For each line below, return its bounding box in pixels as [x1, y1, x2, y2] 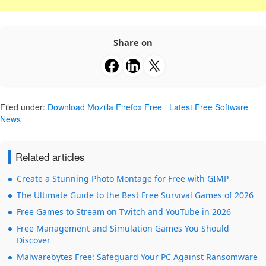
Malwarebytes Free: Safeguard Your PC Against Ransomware [17, 251, 258, 263]
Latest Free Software [169, 101, 248, 113]
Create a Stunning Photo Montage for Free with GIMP [17, 173, 229, 185]
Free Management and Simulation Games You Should [17, 223, 229, 235]
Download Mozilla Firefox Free [47, 101, 162, 113]
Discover [17, 235, 50, 246]
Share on [113, 36, 153, 48]
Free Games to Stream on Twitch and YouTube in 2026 [17, 206, 231, 218]
